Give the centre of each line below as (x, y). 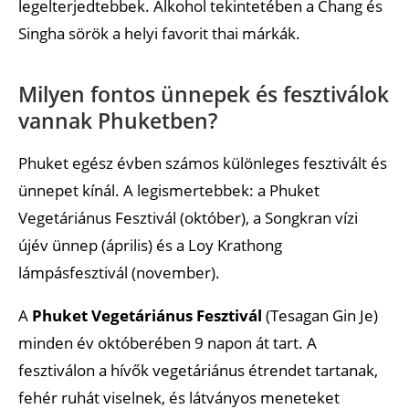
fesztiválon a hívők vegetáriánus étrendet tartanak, (198, 370)
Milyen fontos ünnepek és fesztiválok (204, 94)
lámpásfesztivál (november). (119, 272)
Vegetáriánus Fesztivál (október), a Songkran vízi (188, 217)
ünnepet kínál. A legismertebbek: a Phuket (169, 190)
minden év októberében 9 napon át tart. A (168, 342)
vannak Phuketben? (118, 120)
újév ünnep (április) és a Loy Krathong (150, 245)
